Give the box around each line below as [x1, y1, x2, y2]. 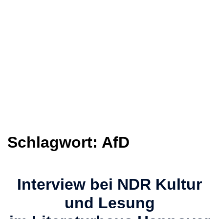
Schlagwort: [7, 133, 102, 152]
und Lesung [64, 194, 155, 212]
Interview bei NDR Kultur [17, 175, 202, 194]
